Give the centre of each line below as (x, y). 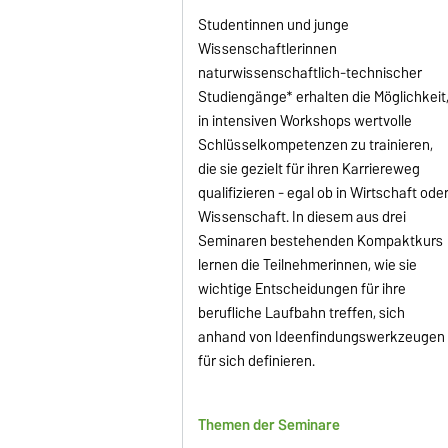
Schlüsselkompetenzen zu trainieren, (316, 144)
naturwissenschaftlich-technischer (310, 72)
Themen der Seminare (269, 424)
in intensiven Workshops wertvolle (305, 120)
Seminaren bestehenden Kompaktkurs (321, 240)
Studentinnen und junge (274, 24)
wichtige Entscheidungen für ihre (302, 288)
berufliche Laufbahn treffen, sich (302, 312)
